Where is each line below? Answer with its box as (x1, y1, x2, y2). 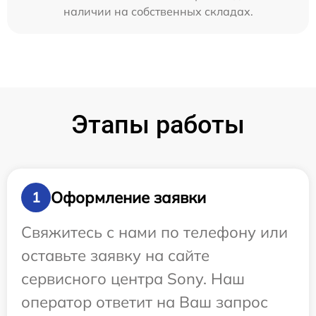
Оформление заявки (51, 187, 206, 207)
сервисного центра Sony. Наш (21, 269, 245, 288)
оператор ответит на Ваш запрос (21, 292, 268, 312)
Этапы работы (71, 110, 245, 140)
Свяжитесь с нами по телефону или (21, 222, 288, 242)
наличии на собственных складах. (63, 4, 253, 18)
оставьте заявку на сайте (21, 245, 209, 265)
